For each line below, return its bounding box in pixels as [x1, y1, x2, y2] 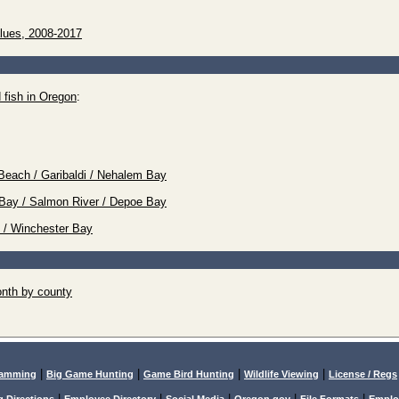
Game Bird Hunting [143, 369, 234, 379]
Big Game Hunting [46, 369, 134, 379]
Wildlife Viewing [244, 369, 319, 379]
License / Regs [329, 369, 397, 379]
